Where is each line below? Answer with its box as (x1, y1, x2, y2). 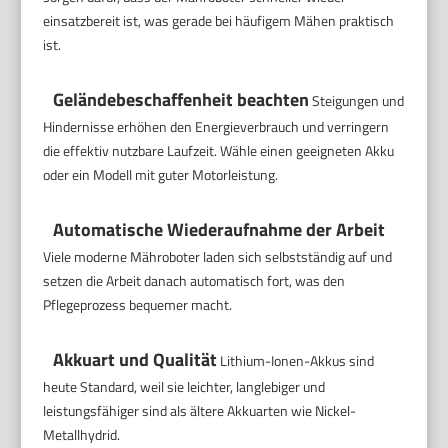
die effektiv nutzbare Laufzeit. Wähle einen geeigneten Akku (43, 140, 395, 162)
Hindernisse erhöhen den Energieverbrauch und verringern (43, 116, 390, 138)
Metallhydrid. (43, 424, 121, 446)
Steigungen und (309, 90, 405, 112)
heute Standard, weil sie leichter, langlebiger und (43, 376, 326, 398)
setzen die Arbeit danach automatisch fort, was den (43, 270, 346, 292)
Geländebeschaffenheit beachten (53, 86, 310, 114)
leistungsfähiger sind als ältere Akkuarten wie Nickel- (43, 400, 357, 422)
